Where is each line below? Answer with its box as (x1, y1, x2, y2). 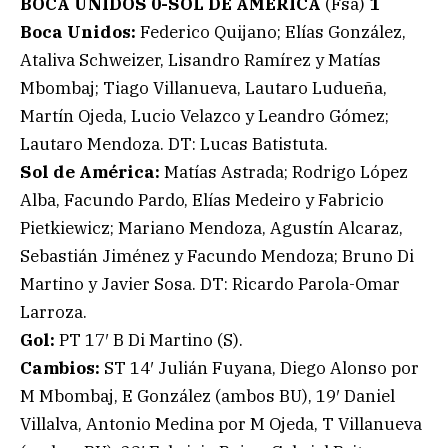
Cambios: (20, 357, 100, 380)
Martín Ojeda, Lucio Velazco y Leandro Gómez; (20, 105, 389, 128)
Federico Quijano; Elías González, (136, 21, 406, 44)
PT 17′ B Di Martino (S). (55, 329, 243, 352)
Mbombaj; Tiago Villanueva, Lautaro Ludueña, (20, 77, 387, 100)
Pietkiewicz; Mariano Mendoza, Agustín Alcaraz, (20, 217, 403, 240)
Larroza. (20, 301, 87, 324)
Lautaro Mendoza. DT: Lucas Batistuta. (20, 133, 328, 156)
